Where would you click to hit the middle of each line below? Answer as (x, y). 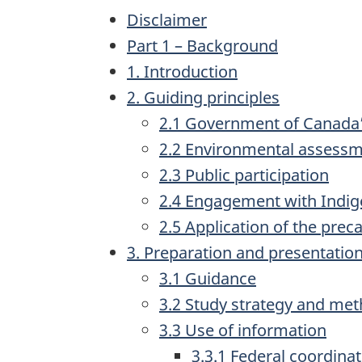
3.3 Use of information (243, 330)
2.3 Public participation (244, 175)
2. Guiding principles (203, 97)
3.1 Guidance (208, 278)
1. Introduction (182, 72)
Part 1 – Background (202, 46)
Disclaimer (167, 20)
